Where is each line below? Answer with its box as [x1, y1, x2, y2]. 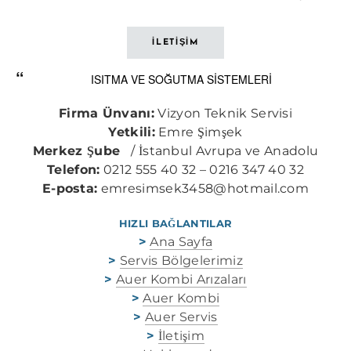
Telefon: [47, 162, 100, 177]
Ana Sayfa [150, 234, 213, 249]
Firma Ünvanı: [58, 106, 155, 121]
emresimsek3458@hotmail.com [100, 181, 309, 196]
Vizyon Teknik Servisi [154, 106, 293, 121]
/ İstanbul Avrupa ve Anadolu [124, 143, 319, 158]
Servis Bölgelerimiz [119, 253, 243, 268]
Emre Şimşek [154, 125, 243, 139]
